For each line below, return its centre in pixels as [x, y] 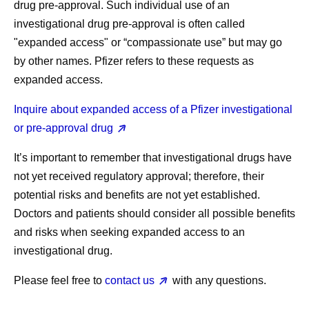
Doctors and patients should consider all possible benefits [154, 213]
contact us [130, 280]
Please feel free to [59, 280]
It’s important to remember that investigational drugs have [153, 158]
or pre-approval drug [63, 128]
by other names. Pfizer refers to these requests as [134, 61]
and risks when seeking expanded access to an [129, 232]
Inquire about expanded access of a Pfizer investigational [153, 109]
